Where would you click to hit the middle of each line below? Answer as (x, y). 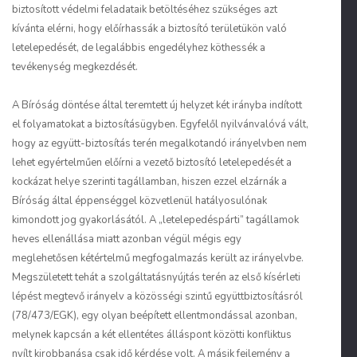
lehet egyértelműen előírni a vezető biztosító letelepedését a (152, 163)
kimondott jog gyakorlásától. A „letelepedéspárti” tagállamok (155, 220)
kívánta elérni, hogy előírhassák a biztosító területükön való (149, 29)
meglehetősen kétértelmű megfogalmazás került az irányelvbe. (158, 258)
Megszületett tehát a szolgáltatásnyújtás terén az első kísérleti (156, 277)
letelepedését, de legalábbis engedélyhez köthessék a (139, 48)
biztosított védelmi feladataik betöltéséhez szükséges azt (145, 10)
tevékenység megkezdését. (75, 67)
